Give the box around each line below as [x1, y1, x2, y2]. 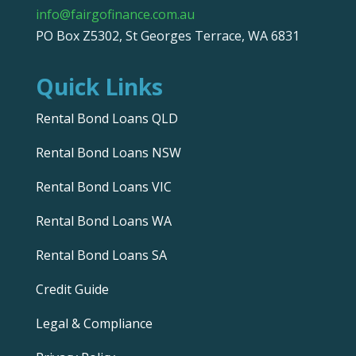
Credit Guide [35, 281, 109, 299]
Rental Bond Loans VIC [35, 178, 172, 196]
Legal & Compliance [35, 315, 153, 333]
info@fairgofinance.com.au [35, 6, 195, 24]
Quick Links [35, 72, 163, 103]
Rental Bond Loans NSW [35, 144, 181, 162]
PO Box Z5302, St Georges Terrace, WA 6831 [35, 27, 300, 45]
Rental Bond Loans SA [35, 246, 167, 265]
